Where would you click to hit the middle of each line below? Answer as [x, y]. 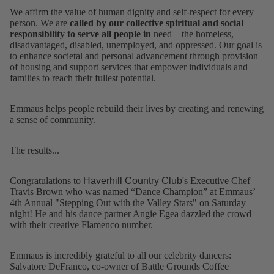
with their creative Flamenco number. [81, 225]
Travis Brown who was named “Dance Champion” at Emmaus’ [132, 192]
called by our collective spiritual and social [157, 23]
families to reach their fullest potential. [83, 78]
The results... [35, 150]
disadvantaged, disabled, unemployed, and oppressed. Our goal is [136, 45]
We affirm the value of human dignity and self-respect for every [132, 12]
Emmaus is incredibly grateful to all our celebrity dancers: [120, 256]
